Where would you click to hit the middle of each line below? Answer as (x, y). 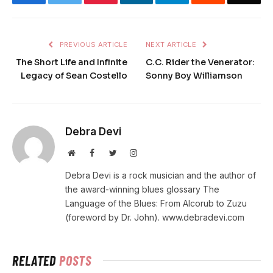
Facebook (110, 152)
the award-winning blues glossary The (142, 189)
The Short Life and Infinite (72, 62)
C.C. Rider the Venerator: (200, 62)
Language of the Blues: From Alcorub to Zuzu (156, 203)
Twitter (129, 152)
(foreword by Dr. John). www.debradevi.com (155, 217)
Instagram (154, 152)
